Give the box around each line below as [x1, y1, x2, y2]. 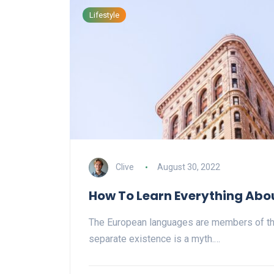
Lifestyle [89, 10, 119, 20]
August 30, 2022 [157, 162, 220, 172]
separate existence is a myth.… [89, 233, 220, 245]
